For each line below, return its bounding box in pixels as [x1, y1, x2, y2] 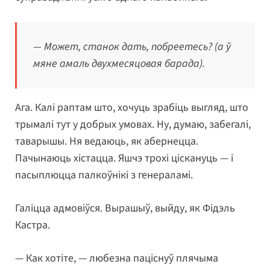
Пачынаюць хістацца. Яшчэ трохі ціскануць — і [15, 151, 233, 166]
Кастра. [15, 218, 50, 233]
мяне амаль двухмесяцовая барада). [33, 56, 205, 72]
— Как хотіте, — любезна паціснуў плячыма [15, 251, 218, 266]
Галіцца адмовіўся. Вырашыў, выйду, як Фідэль [15, 201, 235, 216]
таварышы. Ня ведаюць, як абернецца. [15, 134, 198, 149]
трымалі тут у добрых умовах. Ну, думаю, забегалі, [15, 117, 251, 133]
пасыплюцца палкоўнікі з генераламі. [15, 168, 195, 183]
